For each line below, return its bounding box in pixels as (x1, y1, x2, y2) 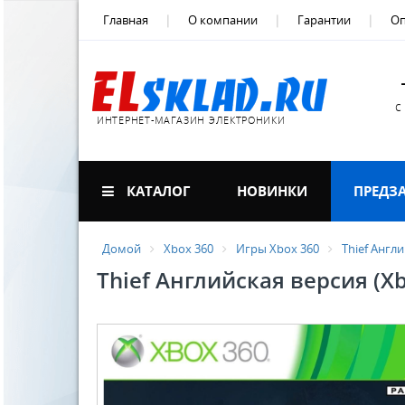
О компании (188, 12, 258, 28)
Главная (103, 12, 148, 28)
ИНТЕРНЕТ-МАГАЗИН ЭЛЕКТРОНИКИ (97, 113, 286, 127)
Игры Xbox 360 (236, 240, 319, 257)
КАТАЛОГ (122, 182, 190, 200)
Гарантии (297, 12, 351, 28)
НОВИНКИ (236, 182, 307, 200)
